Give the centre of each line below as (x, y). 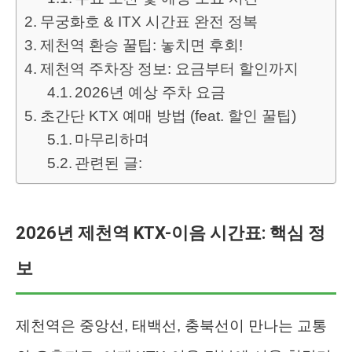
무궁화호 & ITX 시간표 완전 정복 (148, 21)
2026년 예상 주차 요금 (150, 92)
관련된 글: (109, 163)
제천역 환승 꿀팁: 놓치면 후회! (141, 45)
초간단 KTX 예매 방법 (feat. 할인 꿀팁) (168, 115)
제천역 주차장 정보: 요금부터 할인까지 (169, 68)
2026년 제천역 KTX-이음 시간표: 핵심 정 (170, 233)
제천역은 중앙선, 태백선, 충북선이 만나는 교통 (171, 325)
